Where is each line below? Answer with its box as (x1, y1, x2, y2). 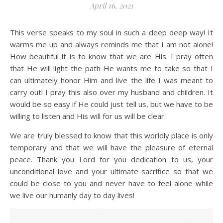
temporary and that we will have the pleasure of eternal (10, 142, 213, 152)
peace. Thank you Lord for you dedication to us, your (10, 154, 213, 164)
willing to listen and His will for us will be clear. (10, 111, 166, 121)
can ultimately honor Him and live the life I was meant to (10, 75, 213, 85)
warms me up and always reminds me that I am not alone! (10, 39, 213, 49)
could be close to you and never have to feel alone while (10, 178, 213, 188)
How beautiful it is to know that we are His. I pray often (10, 51, 213, 61)
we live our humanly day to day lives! (10, 190, 134, 200)
